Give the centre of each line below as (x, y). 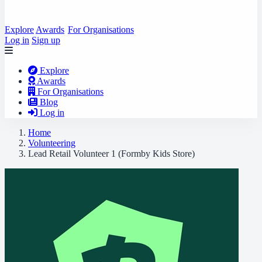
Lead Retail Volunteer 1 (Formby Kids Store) (111, 154)
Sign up (46, 40)
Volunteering (52, 143)
